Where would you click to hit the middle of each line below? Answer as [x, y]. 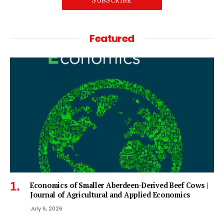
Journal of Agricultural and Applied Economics [110, 194]
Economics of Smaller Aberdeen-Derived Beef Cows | [119, 185]
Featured [112, 39]
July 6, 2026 [46, 208]
